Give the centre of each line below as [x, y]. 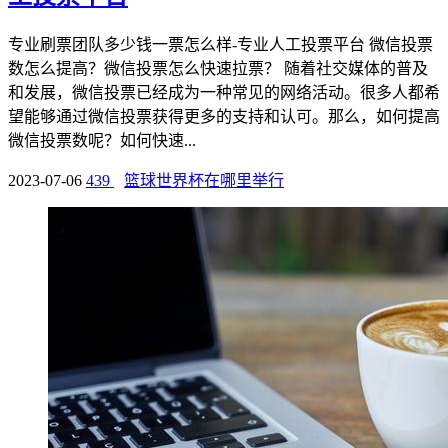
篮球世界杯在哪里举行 [204, 181]
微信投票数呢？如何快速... [102, 141]
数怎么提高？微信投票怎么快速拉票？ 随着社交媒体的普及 [218, 69]
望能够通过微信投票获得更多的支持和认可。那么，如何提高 [224, 117]
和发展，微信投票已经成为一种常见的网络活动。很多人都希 [224, 93]
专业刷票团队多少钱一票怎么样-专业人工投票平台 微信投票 [220, 45]
